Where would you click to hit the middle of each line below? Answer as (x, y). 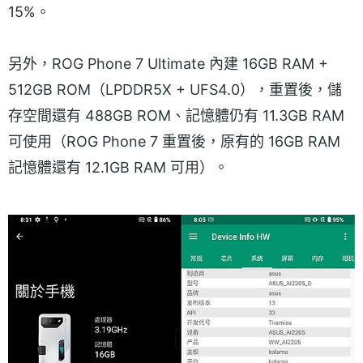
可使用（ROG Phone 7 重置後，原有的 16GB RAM (174, 141)
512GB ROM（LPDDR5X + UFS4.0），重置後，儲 (175, 89)
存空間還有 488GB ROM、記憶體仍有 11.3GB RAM (176, 115)
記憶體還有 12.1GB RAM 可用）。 (118, 167)
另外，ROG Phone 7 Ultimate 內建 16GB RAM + (168, 63)
